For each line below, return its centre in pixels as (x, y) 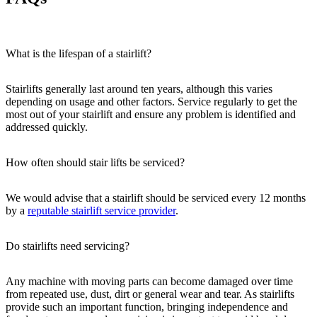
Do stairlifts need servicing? (68, 246)
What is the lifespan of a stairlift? (79, 53)
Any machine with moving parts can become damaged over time (149, 281)
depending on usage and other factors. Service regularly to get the (151, 101)
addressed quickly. (47, 127)
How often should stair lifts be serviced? (95, 162)
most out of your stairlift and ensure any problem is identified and (151, 114)
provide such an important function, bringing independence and (147, 306)
